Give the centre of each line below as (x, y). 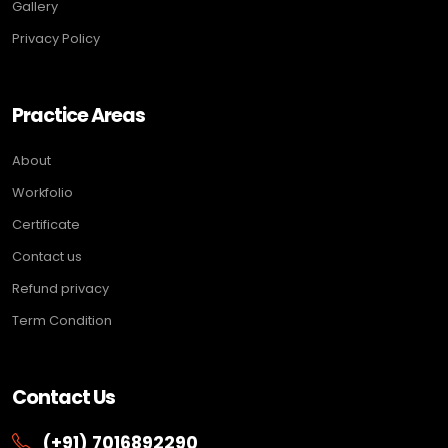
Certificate (46, 224)
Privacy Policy (56, 38)
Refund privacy (60, 288)
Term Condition (62, 320)
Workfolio (42, 192)
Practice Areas (79, 115)
